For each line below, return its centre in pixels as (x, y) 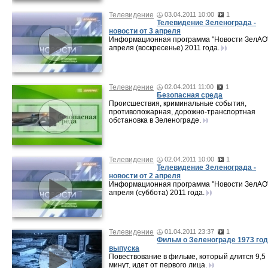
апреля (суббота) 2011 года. (158, 193)
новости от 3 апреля (145, 31)
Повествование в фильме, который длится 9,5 (187, 257)
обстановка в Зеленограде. (156, 120)
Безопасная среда (190, 95)
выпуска (124, 248)
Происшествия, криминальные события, (178, 103)
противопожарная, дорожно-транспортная (182, 112)
